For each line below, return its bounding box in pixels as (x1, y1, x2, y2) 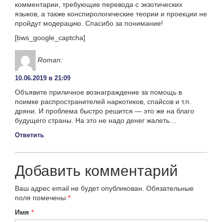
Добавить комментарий (15, 163, 178, 179)
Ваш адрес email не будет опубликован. (15, 184, 144, 193)
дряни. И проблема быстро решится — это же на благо (15, 107, 194, 115)
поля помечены (15, 194, 68, 202)
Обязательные (146, 184, 194, 193)
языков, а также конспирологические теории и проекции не (15, 10, 207, 18)
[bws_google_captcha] (15, 34, 85, 42)
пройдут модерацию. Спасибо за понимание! (15, 19, 163, 28)
